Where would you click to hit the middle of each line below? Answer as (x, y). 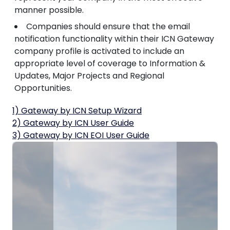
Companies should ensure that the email (108, 27)
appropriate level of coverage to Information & (110, 64)
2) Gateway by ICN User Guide (73, 123)
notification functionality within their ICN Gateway (114, 39)
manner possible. (49, 10)
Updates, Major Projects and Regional (89, 76)
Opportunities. (43, 88)
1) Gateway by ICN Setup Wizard (77, 111)
